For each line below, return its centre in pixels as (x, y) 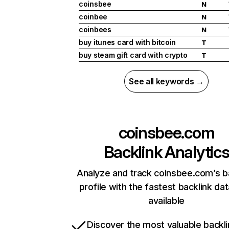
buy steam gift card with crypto (133, 55)
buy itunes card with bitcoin (128, 42)
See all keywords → (166, 82)
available (166, 201)
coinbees (95, 30)
